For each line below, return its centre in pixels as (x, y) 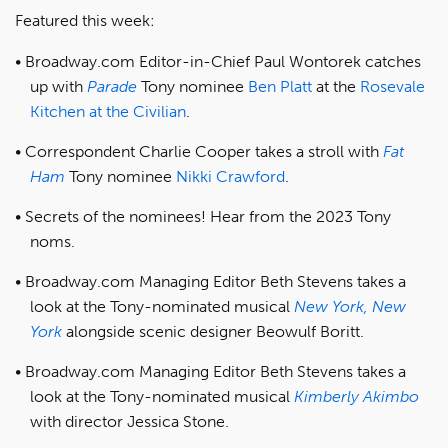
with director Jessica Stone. (129, 421)
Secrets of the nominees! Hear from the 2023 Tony (208, 216)
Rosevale (392, 86)
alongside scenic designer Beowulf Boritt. (213, 331)
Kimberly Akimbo (356, 396)
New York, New (350, 306)
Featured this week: (85, 20)
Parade (112, 86)
